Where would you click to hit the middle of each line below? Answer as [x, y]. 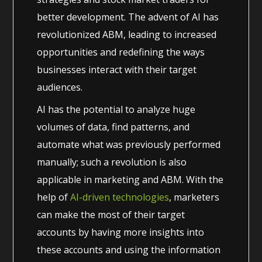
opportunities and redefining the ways [121, 52]
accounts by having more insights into [121, 232]
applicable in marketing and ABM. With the [130, 179]
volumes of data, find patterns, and [113, 127]
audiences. [60, 87]
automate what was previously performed [129, 144]
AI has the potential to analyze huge [116, 109]
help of [54, 197]
